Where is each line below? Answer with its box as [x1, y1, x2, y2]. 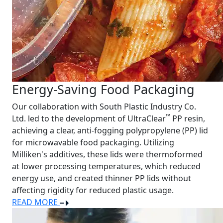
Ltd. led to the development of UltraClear [12, 113, 166, 124]
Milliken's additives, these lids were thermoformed [12, 149, 203, 160]
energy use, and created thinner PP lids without [12, 173, 191, 184]
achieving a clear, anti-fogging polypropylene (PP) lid [12, 125, 208, 136]
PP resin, [170, 113, 205, 124]
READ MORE [12, 197, 60, 208]
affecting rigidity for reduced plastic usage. [12, 185, 174, 196]
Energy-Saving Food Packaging [12, 81, 195, 98]
